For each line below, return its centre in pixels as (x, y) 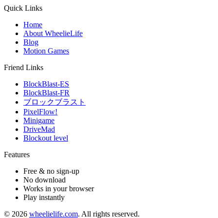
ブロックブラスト (54, 102)
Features (17, 154)
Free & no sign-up (51, 171)
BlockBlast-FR (46, 92)
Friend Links (24, 67)
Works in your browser (59, 188)
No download (45, 180)
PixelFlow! (40, 111)
